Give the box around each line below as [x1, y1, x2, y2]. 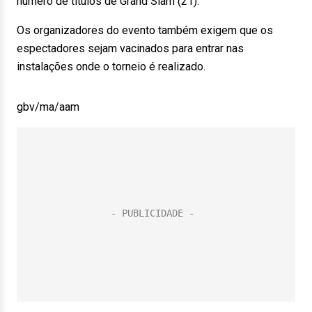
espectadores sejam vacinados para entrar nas [17, 42, 244, 55]
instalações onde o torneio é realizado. [17, 60, 205, 73]
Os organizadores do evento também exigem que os [17, 24, 273, 37]
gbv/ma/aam [17, 100, 79, 114]
